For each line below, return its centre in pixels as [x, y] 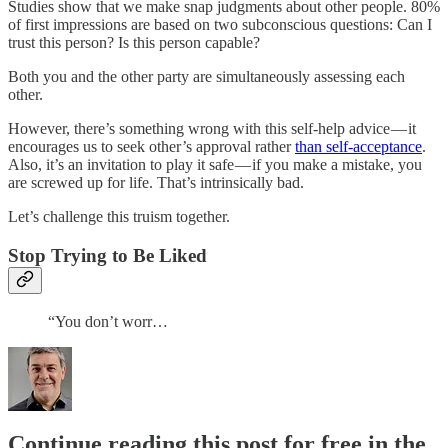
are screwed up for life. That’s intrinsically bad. [156, 183]
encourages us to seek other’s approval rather [151, 147]
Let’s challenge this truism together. [119, 217]
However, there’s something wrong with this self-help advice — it [212, 129]
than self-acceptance [358, 147]
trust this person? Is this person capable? [134, 43]
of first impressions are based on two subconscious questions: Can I [220, 25]
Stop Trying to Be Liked [107, 256]
